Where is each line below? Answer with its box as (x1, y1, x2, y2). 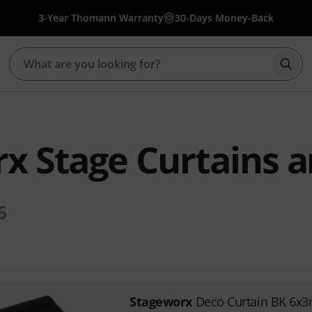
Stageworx (129, 293, 192, 310)
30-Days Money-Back (175, 11, 274, 24)
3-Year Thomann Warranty (38, 11, 164, 24)
